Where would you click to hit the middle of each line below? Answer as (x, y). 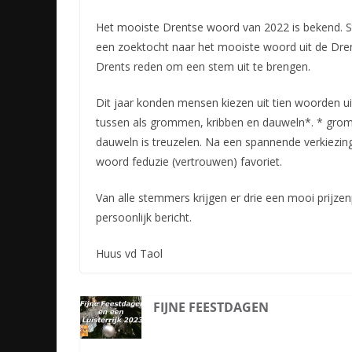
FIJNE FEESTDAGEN (211, 308)
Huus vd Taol (129, 254)
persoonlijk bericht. (144, 218)
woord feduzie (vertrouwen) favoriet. (189, 162)
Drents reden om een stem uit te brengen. (203, 67)
